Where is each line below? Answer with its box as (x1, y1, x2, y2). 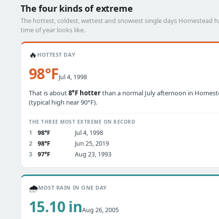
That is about (29, 88, 68, 97)
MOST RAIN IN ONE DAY (38, 184, 107, 191)
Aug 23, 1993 (75, 150, 111, 158)
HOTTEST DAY (37, 51, 76, 58)
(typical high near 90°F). (29, 98, 97, 107)
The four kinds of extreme (21, 2, 133, 14)
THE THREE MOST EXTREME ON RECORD (29, 118, 135, 125)
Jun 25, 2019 (75, 139, 109, 148)
